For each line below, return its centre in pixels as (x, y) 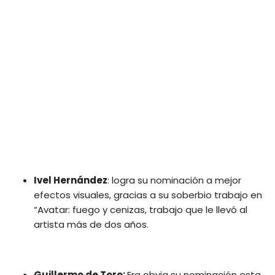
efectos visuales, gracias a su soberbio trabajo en (148, 195)
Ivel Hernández (71, 180)
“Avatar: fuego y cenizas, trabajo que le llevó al (141, 210)
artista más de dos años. (91, 225)
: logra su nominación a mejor (174, 180)
